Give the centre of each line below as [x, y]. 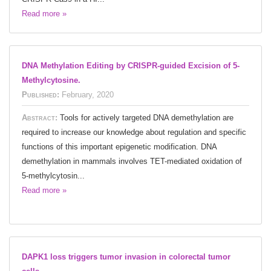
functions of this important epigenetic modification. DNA [119, 146]
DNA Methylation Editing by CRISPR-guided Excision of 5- [131, 65]
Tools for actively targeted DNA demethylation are [147, 117]
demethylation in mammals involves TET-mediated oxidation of [132, 161]
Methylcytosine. [51, 80]
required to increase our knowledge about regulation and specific [134, 132]
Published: [41, 94]
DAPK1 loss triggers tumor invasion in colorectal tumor [126, 256]
